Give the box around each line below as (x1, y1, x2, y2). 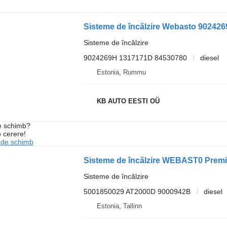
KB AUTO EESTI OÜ (96, 97, 160, 105)
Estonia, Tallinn (96, 202, 142, 210)
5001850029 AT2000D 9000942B (83, 187, 191, 196)
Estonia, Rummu (96, 68, 146, 76)
